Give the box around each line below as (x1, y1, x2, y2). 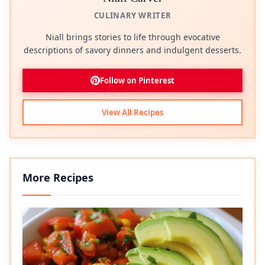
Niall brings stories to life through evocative (45, 31, 220, 43)
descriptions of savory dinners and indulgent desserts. (24, 44, 241, 56)
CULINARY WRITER (93, 10, 172, 21)
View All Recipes (102, 107, 163, 118)
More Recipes (22, 170, 93, 185)
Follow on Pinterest (100, 75, 174, 86)
